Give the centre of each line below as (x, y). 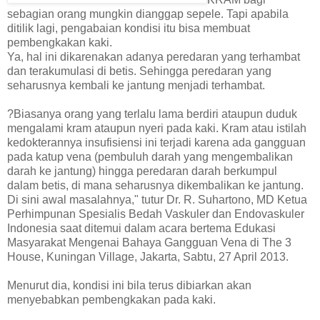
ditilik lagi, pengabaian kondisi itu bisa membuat (129, 28)
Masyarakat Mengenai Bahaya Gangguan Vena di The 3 (149, 242)
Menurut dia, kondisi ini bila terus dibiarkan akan (129, 285)
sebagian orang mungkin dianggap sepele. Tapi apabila (148, 14)
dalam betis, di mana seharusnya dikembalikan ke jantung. (155, 185)
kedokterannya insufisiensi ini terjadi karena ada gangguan (156, 142)
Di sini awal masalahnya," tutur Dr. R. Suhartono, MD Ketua (157, 199)
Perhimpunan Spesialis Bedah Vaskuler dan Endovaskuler (156, 214)
